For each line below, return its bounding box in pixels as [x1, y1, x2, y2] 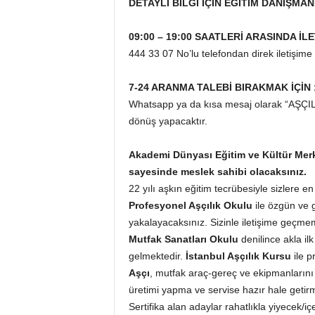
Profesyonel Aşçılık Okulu [128, 200, 252, 211]
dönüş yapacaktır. [128, 115, 207, 127]
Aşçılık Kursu [226, 250, 291, 262]
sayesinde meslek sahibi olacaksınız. [128, 166, 307, 177]
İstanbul [185, 250, 227, 262]
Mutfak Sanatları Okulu [128, 233, 238, 245]
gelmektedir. [128, 250, 186, 262]
